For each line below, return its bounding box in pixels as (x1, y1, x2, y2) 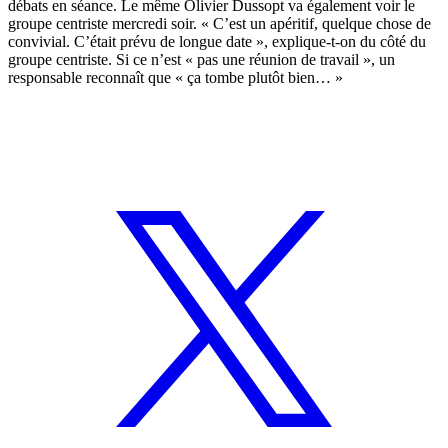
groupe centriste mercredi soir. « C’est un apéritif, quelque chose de (8, 15, 431, 33)
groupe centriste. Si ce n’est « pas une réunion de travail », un (8, 51, 395, 69)
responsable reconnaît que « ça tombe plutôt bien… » (8, 69, 343, 87)
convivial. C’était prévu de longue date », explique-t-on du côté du (8, 33, 426, 51)
